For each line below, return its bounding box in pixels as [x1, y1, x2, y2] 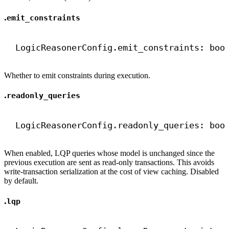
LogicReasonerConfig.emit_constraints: [15, 42, 210, 53]
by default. [4, 176, 38, 186]
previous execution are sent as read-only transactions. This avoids [4, 158, 214, 167]
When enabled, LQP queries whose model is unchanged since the [4, 149, 215, 158]
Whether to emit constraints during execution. [4, 71, 150, 80]
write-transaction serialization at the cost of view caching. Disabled [4, 167, 219, 176]
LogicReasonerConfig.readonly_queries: [15, 120, 210, 131]
